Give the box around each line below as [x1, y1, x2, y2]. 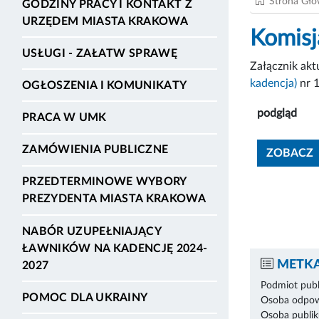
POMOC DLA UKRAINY [22, 291, 148, 303]
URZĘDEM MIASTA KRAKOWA [22, 15, 189, 27]
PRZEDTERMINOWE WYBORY [22, 176, 187, 188]
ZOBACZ [266, 147, 313, 159]
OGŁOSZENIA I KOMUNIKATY [22, 79, 187, 91]
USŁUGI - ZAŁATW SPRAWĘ [22, 47, 178, 59]
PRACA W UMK [22, 112, 107, 124]
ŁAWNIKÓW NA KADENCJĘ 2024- [22, 242, 208, 254]
